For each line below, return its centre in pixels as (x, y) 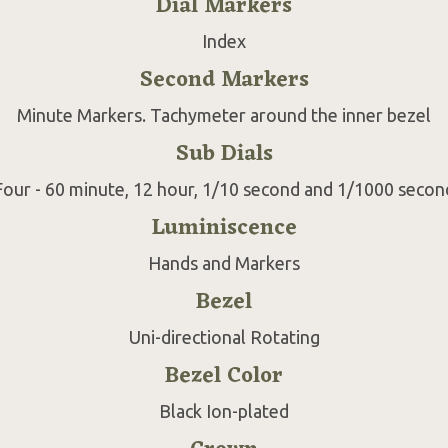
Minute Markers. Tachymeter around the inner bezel (224, 114)
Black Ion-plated (224, 410)
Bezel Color (224, 376)
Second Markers (224, 80)
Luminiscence (224, 228)
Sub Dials (224, 154)
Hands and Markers (224, 262)
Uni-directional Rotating (224, 336)
